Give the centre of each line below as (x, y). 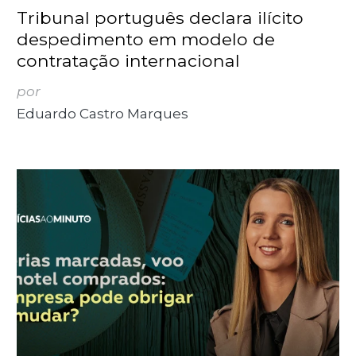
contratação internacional (129, 61)
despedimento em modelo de (146, 39)
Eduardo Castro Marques (103, 114)
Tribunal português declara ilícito (161, 18)
